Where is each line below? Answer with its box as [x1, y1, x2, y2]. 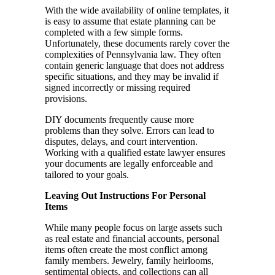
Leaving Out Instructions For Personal [45, 190, 206, 201]
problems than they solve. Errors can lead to [45, 125, 214, 136]
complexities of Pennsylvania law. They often [45, 49, 221, 60]
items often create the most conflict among [45, 244, 207, 255]
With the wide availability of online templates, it [45, 5, 229, 16]
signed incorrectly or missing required [45, 82, 190, 93]
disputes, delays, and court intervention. [45, 136, 198, 147]
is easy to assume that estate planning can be [45, 16, 215, 27]
